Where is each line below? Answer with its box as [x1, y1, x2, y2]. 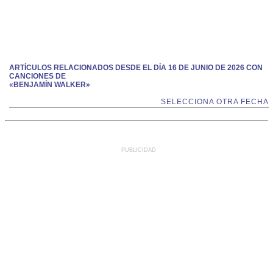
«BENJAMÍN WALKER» [9, 80, 90, 89]
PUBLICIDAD [121, 147, 156, 153]
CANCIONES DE [9, 72, 66, 80]
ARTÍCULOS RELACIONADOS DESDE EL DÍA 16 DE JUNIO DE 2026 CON [9, 63, 263, 72]
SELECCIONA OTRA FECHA [161, 97, 269, 106]
